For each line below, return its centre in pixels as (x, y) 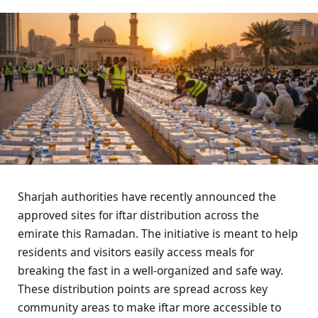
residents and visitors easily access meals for (136, 252)
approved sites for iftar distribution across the (138, 215)
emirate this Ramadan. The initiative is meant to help (158, 234)
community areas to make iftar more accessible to (149, 308)
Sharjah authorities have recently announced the (147, 197)
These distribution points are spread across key (143, 289)
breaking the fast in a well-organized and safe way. (150, 271)
